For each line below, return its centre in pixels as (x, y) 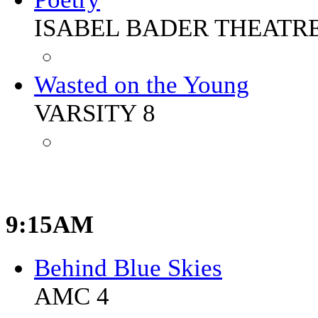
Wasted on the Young (142, 84)
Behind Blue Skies (128, 268)
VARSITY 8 (95, 113)
